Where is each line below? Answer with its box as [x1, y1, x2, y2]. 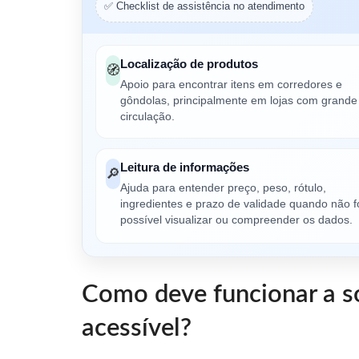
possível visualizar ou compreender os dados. [120, 213, 353, 226]
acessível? [82, 315, 192, 341]
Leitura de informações [120, 159, 249, 174]
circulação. [120, 110, 175, 123]
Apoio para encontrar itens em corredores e [120, 78, 343, 91]
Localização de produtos [120, 56, 259, 71]
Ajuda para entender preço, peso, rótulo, [120, 181, 326, 194]
